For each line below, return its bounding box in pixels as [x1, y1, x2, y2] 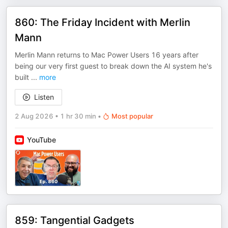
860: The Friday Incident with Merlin [15, 16, 190, 28]
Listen [34, 93, 54, 101]
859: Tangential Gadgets [15, 214, 134, 226]
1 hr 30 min [60, 112, 96, 120]
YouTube [27, 135, 56, 144]
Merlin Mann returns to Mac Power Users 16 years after [15, 50, 198, 59]
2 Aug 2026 [15, 112, 53, 120]
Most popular [111, 112, 153, 120]
